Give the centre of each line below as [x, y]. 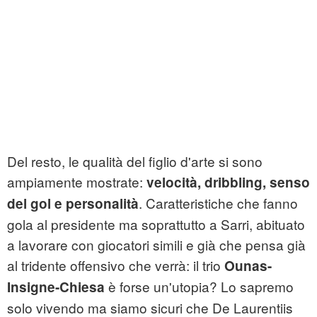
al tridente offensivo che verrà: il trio [116, 265]
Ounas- [248, 266]
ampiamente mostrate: [77, 182]
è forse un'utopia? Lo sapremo [201, 287]
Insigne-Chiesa [58, 287]
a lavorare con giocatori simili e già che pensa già [156, 245]
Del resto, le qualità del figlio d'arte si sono [135, 161]
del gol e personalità [73, 204]
